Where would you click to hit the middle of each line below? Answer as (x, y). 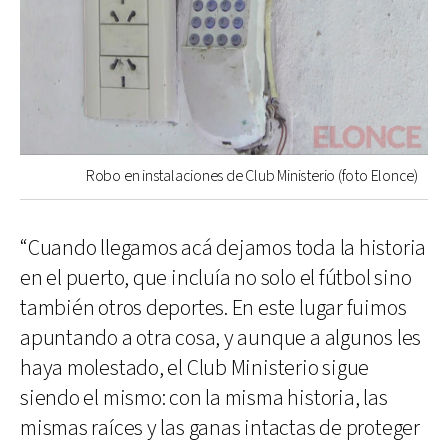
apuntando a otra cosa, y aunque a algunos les (221, 338)
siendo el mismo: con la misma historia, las (204, 398)
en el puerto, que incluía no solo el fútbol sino (216, 278)
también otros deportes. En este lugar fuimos (213, 308)
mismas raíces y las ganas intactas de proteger (220, 428)
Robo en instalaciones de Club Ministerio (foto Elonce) (251, 176)
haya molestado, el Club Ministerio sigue (195, 368)
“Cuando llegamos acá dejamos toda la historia (223, 248)
